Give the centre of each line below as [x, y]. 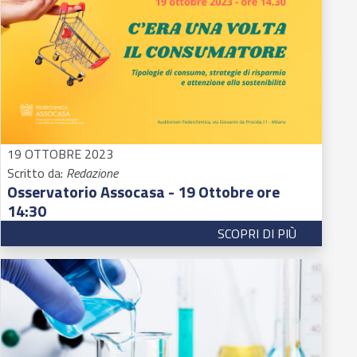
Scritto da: [37, 173]
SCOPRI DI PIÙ [257, 234]
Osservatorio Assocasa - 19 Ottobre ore [144, 192]
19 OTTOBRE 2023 [61, 154]
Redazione [92, 173]
